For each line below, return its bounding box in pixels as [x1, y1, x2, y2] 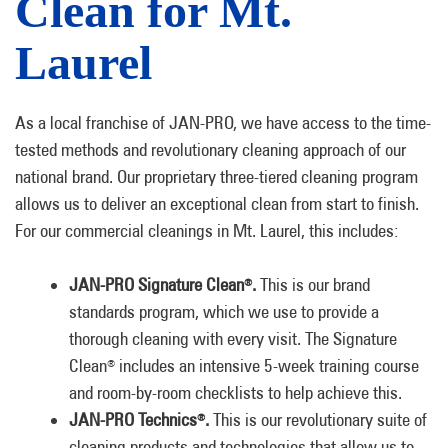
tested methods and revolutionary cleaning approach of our [15, 139, 406, 160]
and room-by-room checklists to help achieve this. [69, 382, 402, 403]
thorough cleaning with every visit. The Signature [69, 328, 397, 349]
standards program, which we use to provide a [69, 301, 379, 322]
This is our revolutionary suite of [213, 409, 427, 430]
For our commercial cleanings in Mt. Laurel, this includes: [15, 220, 399, 241]
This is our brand [260, 274, 370, 295]
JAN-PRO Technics [69, 409, 197, 430]
